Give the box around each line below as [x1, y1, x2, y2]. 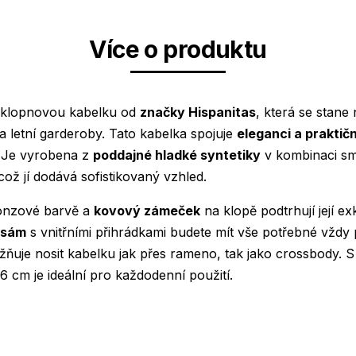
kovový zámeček [94, 203, 200, 219]
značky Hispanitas [140, 104, 256, 120]
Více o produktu [89, 35, 267, 64]
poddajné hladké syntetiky [93, 147, 261, 163]
